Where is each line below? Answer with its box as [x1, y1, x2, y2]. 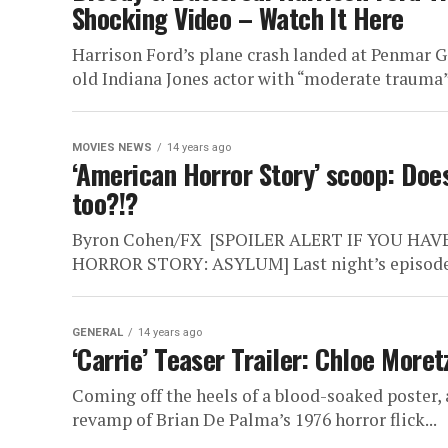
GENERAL [72, 326, 123, 339]
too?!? [72, 183, 138, 223]
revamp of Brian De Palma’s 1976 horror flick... [72, 408, 437, 431]
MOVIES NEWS [72, 141, 152, 154]
